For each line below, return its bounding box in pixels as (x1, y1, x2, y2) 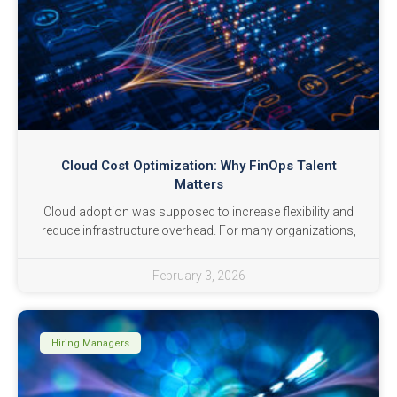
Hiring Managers (51, 337, 130, 349)
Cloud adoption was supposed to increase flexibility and (43, 205, 354, 220)
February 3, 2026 (152, 269, 245, 284)
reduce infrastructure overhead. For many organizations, (41, 223, 356, 238)
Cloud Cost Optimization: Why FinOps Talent (60, 158, 337, 175)
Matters (174, 176, 223, 193)
